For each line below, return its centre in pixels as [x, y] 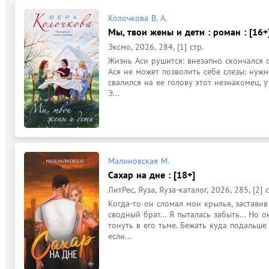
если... [120, 236]
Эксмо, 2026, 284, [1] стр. [156, 47]
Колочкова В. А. [138, 18]
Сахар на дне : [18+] [152, 175]
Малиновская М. [139, 161]
